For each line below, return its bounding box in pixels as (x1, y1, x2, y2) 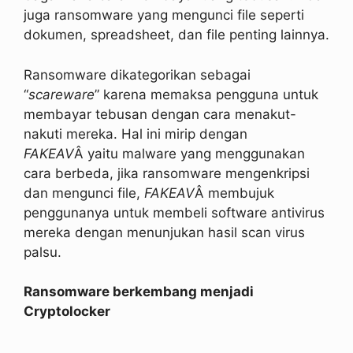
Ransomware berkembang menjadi (24, 284, 254, 300)
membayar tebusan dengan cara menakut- (24, 106, 296, 122)
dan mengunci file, (24, 184, 144, 201)
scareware (28, 86, 95, 102)
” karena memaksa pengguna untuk (95, 86, 318, 102)
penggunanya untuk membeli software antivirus (24, 204, 325, 221)
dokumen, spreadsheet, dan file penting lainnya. (24, 27, 329, 43)
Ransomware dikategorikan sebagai (24, 66, 251, 83)
